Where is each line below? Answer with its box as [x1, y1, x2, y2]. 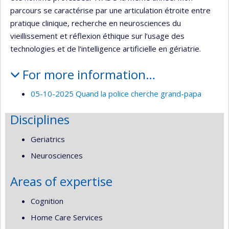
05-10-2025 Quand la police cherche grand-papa [31, 88, 201, 99]
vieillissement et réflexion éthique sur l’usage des [10, 30, 185, 41]
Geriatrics [31, 133, 65, 144]
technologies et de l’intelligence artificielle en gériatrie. [10, 43, 201, 54]
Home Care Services [31, 212, 103, 223]
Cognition [31, 195, 63, 206]
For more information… [22, 65, 155, 83]
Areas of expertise [10, 173, 112, 190]
